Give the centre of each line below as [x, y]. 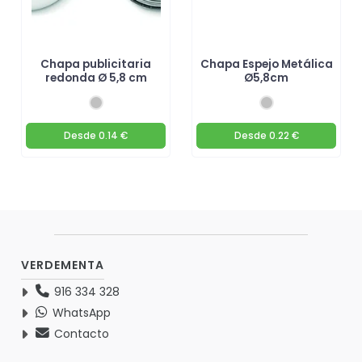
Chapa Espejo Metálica [266, 64]
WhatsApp [80, 313]
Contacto [80, 334]
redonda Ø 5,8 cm [96, 78]
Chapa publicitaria [96, 64]
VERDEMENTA [63, 265]
